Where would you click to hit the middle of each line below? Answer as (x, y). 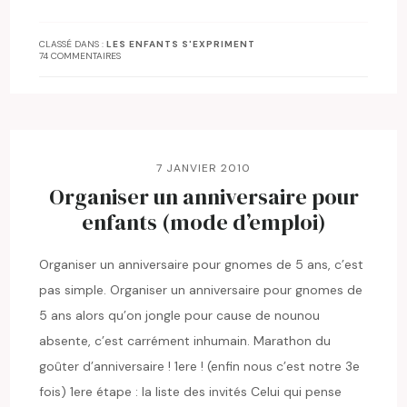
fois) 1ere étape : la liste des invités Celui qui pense (191, 391)
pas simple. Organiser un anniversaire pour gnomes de (201, 289)
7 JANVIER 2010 (203, 168)
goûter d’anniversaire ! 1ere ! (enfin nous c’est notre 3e (200, 366)
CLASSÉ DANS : (73, 44)
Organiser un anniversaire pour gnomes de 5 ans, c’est (202, 264)
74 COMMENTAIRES (80, 55)
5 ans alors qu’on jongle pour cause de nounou (180, 315)
